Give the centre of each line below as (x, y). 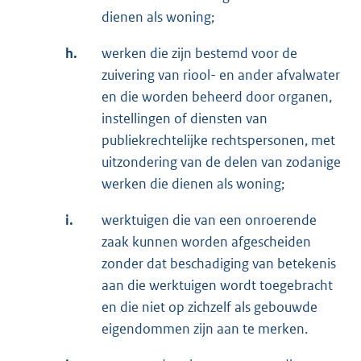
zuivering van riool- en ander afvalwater (221, 75)
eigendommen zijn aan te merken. (205, 329)
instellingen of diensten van (185, 119)
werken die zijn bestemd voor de (199, 54)
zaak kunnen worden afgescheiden (206, 242)
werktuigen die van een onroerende (209, 220)
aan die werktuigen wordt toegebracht (217, 286)
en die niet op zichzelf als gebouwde (210, 307)
